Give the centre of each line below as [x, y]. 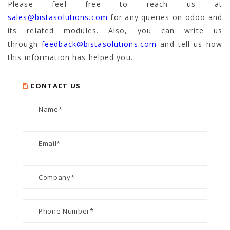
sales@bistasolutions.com [58, 17]
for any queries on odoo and [165, 17]
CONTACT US [56, 85]
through [25, 44]
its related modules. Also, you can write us [115, 30]
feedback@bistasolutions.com [99, 44]
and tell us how [189, 44]
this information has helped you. [70, 57]
